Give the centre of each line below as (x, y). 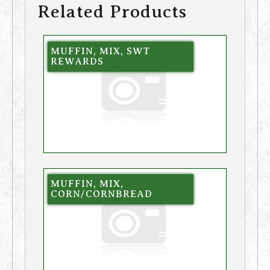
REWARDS (77, 61)
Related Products (112, 12)
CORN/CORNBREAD (101, 194)
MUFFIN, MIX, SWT (100, 51)
